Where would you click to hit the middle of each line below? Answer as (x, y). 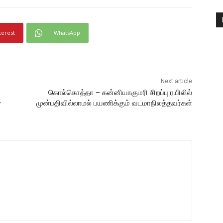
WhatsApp (67, 33)
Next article (176, 81)
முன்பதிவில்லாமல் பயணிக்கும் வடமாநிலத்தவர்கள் (114, 103)
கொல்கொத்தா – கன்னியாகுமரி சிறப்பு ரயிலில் (120, 93)
